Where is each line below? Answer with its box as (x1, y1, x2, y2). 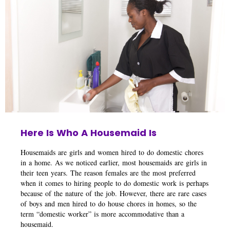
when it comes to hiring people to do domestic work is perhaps (21, 178, 208, 188)
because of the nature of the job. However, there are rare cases (21, 188, 206, 198)
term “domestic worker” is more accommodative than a (21, 208, 184, 219)
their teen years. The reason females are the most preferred (21, 167, 196, 178)
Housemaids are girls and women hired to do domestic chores (21, 147, 203, 157)
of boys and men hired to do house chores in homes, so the (21, 198, 197, 208)
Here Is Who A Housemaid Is (21, 126, 157, 139)
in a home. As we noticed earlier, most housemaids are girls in (21, 157, 207, 167)
